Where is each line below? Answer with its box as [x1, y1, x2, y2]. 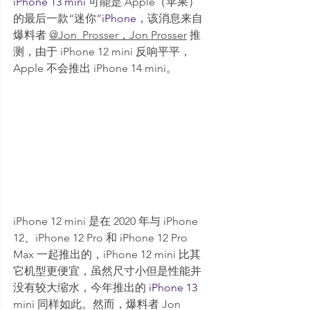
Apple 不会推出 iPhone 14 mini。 [13, 62, 177, 75]
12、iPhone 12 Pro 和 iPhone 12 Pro [13, 230, 190, 244]
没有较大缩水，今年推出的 [13, 280, 149, 294]
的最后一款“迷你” [13, 12, 102, 25]
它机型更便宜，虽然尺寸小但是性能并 [13, 264, 201, 277]
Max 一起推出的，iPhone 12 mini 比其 [13, 247, 201, 261]
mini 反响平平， [109, 45, 191, 58]
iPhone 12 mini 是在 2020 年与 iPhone [13, 214, 201, 228]
